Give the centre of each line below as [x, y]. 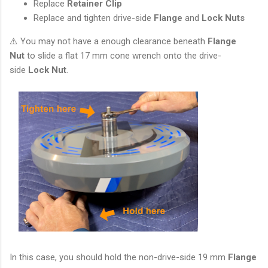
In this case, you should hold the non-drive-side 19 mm [119, 258]
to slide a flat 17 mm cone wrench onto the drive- [123, 56]
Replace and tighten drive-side [94, 18]
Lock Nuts [223, 18]
